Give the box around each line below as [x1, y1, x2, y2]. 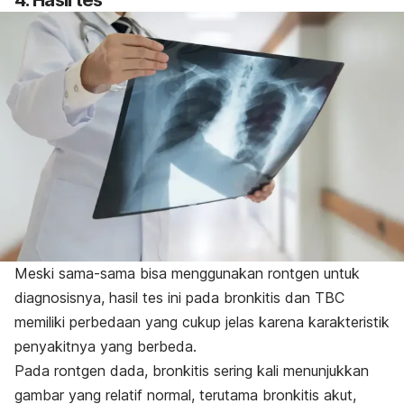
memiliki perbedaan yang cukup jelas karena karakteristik [14, 313, 390, 332]
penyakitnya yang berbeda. [14, 337, 197, 356]
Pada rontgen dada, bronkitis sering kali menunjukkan [14, 362, 369, 381]
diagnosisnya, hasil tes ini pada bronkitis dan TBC [14, 289, 344, 308]
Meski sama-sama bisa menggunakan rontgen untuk [14, 264, 360, 283]
